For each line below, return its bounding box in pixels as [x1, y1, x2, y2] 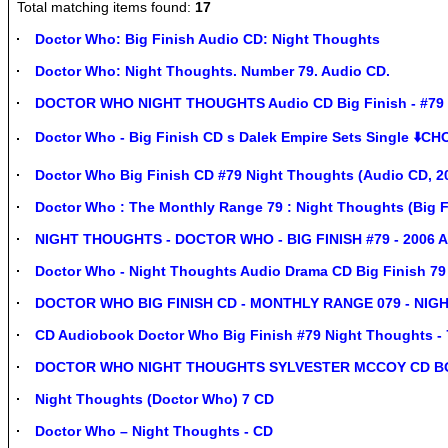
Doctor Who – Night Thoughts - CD [35, 422, 273, 439]
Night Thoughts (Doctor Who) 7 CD [35, 390, 274, 407]
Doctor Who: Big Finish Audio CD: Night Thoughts [35, 30, 380, 47]
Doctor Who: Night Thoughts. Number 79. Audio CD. [35, 62, 390, 79]
